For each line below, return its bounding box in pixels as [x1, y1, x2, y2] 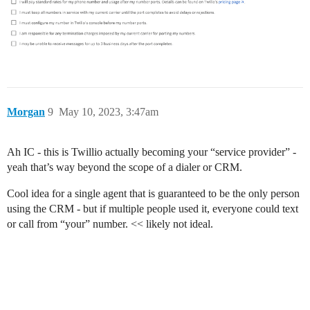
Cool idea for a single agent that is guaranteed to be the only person [7, 188, 300, 200]
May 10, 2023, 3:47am [59, 106, 158, 118]
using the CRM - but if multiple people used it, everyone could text [7, 203, 298, 215]
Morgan [7, 106, 45, 118]
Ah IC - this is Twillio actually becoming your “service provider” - [7, 146, 296, 158]
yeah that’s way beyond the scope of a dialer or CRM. [7, 161, 242, 174]
